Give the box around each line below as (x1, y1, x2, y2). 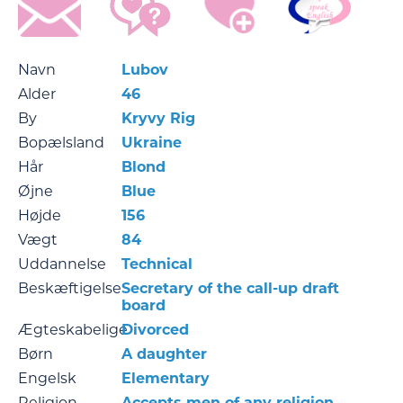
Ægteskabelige (18, 321, 128, 339)
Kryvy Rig (121, 110, 195, 128)
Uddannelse (18, 255, 106, 273)
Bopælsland (18, 134, 104, 152)
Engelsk (18, 370, 76, 388)
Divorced (121, 321, 189, 339)
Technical (121, 255, 193, 273)
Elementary (121, 370, 210, 388)
